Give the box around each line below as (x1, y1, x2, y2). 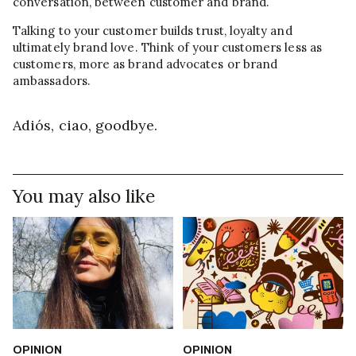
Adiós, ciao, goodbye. (13, 116, 158, 135)
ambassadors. (13, 73, 91, 89)
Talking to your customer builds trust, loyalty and (13, 23, 292, 39)
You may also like (13, 184, 155, 208)
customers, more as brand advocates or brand (13, 56, 278, 72)
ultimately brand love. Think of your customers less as (13, 40, 322, 56)
